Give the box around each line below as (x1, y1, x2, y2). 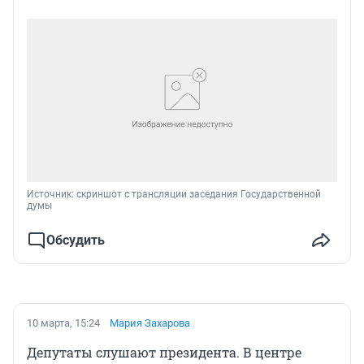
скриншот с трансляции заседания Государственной (76, 188, 321, 201)
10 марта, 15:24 (27, 317, 100, 330)
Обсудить (46, 232, 105, 249)
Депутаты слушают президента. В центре (27, 344, 301, 362)
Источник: (27, 188, 76, 201)
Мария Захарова (110, 317, 190, 330)
